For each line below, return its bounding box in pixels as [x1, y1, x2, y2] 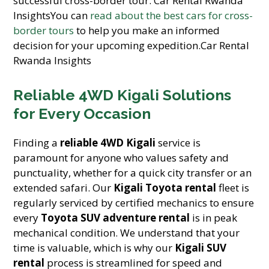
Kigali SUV [175, 241, 227, 255]
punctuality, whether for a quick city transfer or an [13, 166, 252, 180]
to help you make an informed [74, 23, 220, 37]
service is [156, 136, 201, 150]
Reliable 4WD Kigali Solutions [13, 86, 232, 104]
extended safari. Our [13, 181, 114, 195]
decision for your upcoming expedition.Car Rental [13, 38, 250, 52]
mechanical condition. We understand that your [13, 226, 240, 240]
